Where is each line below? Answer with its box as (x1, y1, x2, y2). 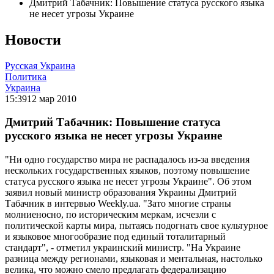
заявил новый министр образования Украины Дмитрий (5, 187, 237, 198)
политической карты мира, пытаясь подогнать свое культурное (5, 220, 268, 231)
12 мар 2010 (27, 93, 76, 104)
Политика (5, 71, 46, 82)
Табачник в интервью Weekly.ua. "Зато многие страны (5, 198, 231, 209)
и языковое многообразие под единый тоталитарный (5, 231, 226, 242)
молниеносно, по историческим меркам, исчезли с (5, 209, 216, 220)
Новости (5, 31, 61, 48)
